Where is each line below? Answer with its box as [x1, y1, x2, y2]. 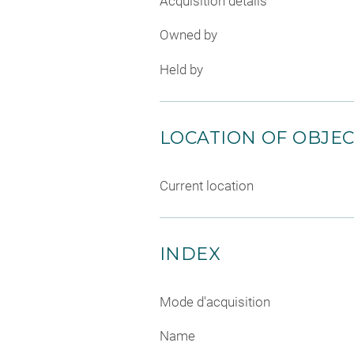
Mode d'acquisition [160, 293, 270, 310]
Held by [160, 61, 203, 77]
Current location [160, 177, 254, 194]
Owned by [160, 27, 217, 43]
